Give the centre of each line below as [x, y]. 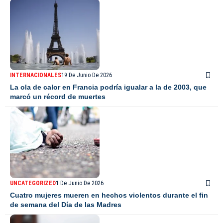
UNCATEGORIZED [33, 183]
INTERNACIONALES [36, 75]
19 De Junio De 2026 [87, 75]
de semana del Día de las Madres [66, 205]
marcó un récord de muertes [58, 97]
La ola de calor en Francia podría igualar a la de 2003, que [108, 87]
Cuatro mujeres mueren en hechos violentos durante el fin [109, 195]
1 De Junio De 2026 [80, 183]
